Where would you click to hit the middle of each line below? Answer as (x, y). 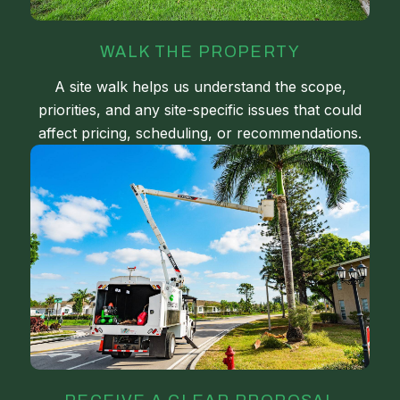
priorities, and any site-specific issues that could (200, 109)
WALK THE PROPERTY (200, 51)
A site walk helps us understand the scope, (200, 86)
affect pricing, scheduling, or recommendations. (200, 133)
